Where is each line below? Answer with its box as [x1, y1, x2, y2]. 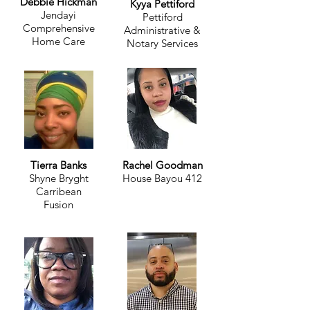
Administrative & [124, 24, 201, 37]
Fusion [44, 198, 73, 211]
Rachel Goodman [122, 158, 203, 172]
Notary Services [127, 37, 198, 50]
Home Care [32, 35, 85, 48]
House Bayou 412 [122, 172, 202, 185]
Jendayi [41, 8, 76, 21]
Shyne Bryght [28, 172, 89, 185]
